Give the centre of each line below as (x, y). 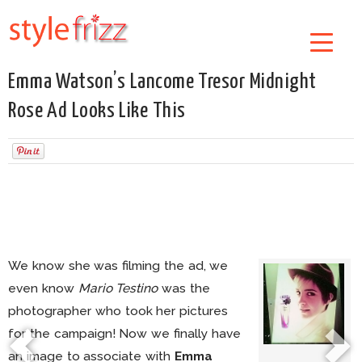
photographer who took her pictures (118, 311)
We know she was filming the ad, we (118, 265)
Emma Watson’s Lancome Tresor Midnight (162, 82)
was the (184, 288)
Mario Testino (118, 288)
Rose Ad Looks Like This (97, 111)
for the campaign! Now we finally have (124, 333)
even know (43, 288)
